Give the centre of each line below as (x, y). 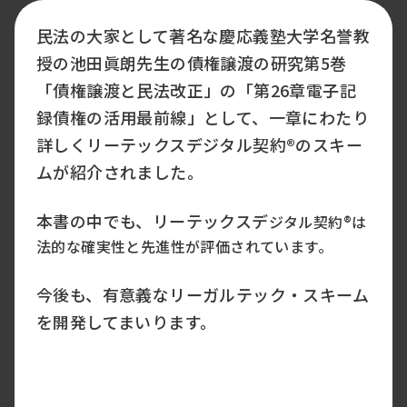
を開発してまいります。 (127, 322)
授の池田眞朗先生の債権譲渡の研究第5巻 (192, 63)
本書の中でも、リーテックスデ (153, 221)
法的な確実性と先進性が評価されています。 (184, 246)
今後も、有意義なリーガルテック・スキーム (203, 294)
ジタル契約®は (318, 222)
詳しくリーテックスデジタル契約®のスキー (199, 144)
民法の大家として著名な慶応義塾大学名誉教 (203, 35)
